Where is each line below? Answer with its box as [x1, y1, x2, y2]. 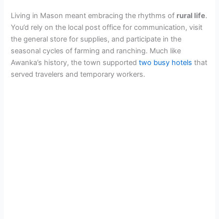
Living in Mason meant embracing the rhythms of [11, 11, 177, 20]
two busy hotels [139, 58, 193, 67]
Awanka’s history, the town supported [11, 58, 139, 67]
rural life [176, 11, 206, 20]
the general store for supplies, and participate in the [11, 34, 182, 44]
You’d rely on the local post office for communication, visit [11, 22, 203, 32]
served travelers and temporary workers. [11, 69, 146, 79]
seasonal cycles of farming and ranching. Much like [11, 46, 181, 55]
